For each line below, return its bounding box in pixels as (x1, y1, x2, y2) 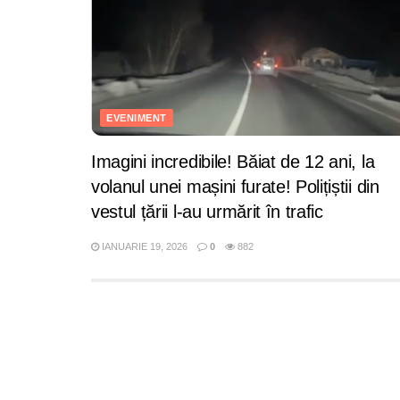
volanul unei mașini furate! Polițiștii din (91, 177, 379, 196)
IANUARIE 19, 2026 (99, 241, 187, 252)
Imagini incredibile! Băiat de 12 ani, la (91, 152, 375, 171)
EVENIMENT (106, 112, 167, 123)
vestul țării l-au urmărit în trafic (91, 202, 323, 221)
